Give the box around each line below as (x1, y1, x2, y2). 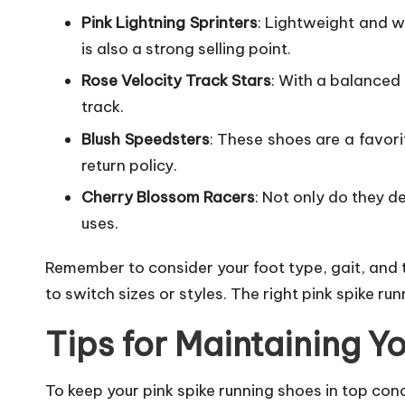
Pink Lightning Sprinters (81, 12, 258, 33)
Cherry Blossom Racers (81, 187, 256, 208)
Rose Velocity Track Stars (81, 71, 272, 91)
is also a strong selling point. (81, 38, 291, 59)
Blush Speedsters (81, 128, 210, 149)
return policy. (81, 155, 177, 175)
